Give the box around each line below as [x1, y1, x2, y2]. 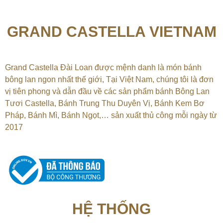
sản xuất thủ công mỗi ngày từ [111, 111, 217, 120]
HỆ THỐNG [72, 201, 151, 218]
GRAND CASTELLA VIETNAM [6, 23, 217, 40]
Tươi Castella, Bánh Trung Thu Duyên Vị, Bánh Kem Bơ [5, 99, 205, 108]
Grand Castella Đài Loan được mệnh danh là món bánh [5, 63, 202, 72]
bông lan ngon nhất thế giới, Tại [5, 75, 117, 84]
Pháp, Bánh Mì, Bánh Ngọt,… [5, 111, 111, 120]
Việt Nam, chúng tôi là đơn [117, 75, 214, 84]
